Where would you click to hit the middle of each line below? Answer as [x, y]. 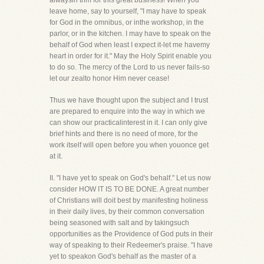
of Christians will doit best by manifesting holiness [129, 200]
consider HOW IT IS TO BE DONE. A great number [129, 189]
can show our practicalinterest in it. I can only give [128, 123]
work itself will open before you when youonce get [129, 145]
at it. [56, 156]
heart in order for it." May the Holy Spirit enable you [131, 56]
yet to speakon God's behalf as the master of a [123, 256]
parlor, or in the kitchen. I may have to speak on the [130, 34]
